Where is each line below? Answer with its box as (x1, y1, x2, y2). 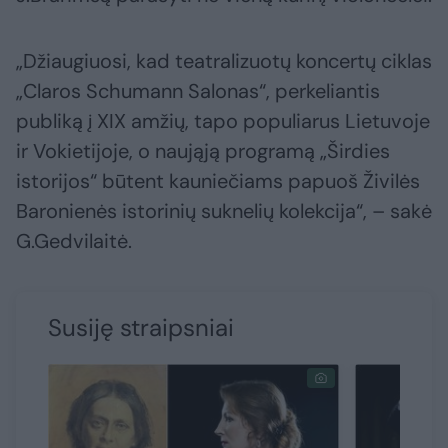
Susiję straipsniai (48, 312, 234, 344)
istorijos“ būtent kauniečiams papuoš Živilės (16, 168, 420, 195)
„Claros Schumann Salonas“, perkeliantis (16, 78, 380, 105)
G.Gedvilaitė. (16, 228, 132, 255)
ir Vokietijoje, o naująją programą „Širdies (16, 138, 390, 165)
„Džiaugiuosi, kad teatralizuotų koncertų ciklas (16, 48, 432, 75)
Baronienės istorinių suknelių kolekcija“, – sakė (16, 198, 432, 225)
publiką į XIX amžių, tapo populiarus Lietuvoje (16, 108, 430, 135)
